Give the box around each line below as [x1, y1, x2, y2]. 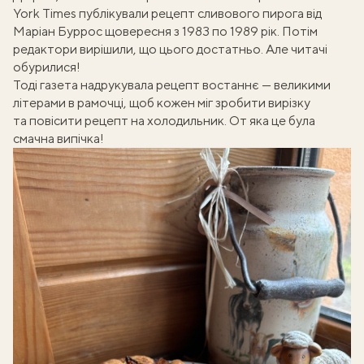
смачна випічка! [13, 131, 104, 146]
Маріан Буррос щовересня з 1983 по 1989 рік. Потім [13, 24, 318, 39]
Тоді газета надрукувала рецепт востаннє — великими [13, 77, 331, 93]
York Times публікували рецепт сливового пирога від [13, 6, 322, 21]
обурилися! [13, 59, 80, 75]
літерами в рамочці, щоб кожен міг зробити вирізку [13, 95, 310, 110]
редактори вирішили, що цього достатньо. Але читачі [13, 41, 327, 57]
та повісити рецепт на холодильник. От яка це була [13, 113, 315, 128]
